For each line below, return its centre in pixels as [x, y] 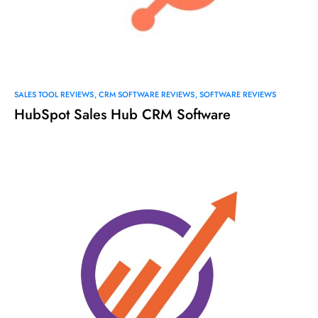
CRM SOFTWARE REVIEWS [147, 94]
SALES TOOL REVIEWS [54, 94]
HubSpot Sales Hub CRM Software [122, 114]
